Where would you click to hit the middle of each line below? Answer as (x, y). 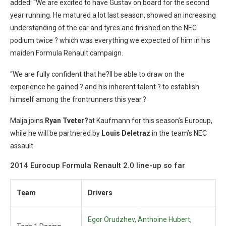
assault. (22, 146)
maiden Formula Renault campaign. (67, 53)
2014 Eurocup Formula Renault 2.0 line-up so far (98, 165)
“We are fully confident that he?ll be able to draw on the (97, 74)
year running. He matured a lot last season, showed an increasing (113, 15)
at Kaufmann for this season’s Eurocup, (150, 121)
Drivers (100, 193)
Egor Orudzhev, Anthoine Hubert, (140, 219)
